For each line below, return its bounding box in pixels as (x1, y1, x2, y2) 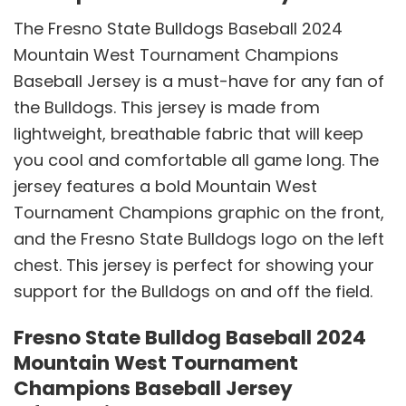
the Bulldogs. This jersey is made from (14, 95, 320, 119)
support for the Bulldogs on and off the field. (14, 279, 372, 303)
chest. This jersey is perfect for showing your (14, 253, 374, 276)
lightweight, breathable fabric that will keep (14, 121, 363, 145)
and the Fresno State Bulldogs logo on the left (14, 227, 384, 250)
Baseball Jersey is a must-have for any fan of (14, 69, 384, 92)
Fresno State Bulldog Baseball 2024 (14, 324, 366, 353)
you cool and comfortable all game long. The (14, 148, 379, 171)
